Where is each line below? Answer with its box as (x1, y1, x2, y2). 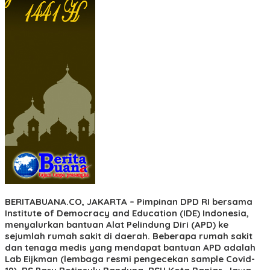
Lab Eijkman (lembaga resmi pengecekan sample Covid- (5, 253, 255, 265)
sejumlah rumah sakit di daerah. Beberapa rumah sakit (5, 230, 253, 242)
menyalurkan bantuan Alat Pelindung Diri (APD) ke (5, 218, 228, 230)
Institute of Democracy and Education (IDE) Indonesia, (5, 207, 249, 219)
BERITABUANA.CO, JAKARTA (5, 195, 127, 207)
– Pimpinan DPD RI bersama (127, 195, 253, 207)
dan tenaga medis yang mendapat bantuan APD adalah (5, 241, 256, 253)
